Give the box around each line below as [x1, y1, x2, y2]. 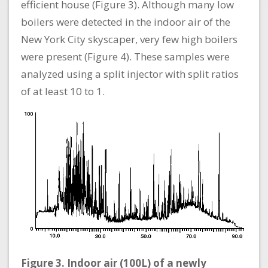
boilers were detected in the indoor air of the [21, 15, 230, 29]
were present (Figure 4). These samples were [21, 50, 230, 64]
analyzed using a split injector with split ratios [21, 67, 239, 81]
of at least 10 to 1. [21, 84, 105, 99]
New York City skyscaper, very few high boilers [21, 32, 237, 47]
